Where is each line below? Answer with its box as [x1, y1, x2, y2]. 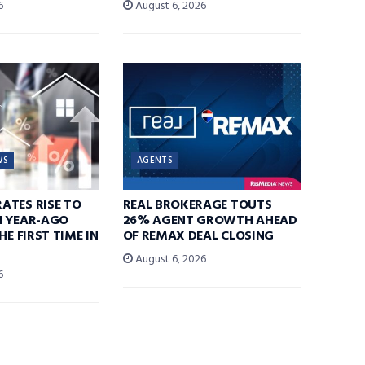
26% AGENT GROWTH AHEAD [122, 209, 297, 231]
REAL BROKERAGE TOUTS [122, 194, 272, 216]
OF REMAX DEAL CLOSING [122, 225, 274, 247]
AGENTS [136, 152, 174, 168]
